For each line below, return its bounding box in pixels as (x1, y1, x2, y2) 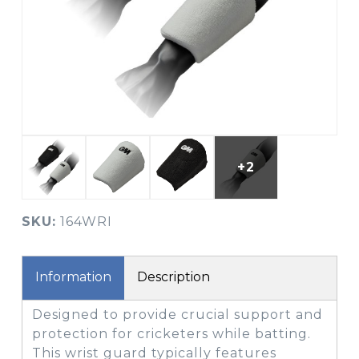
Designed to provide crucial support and (32, 307, 323, 322)
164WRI (56, 214, 112, 229)
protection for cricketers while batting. (32, 326, 311, 341)
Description (137, 269, 210, 284)
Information (35, 269, 111, 284)
